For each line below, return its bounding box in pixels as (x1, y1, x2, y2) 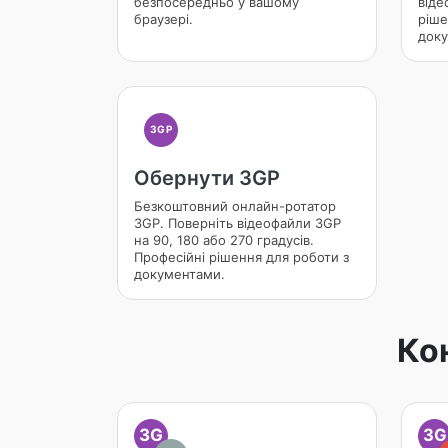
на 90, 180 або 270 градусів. (134, 232, 314, 248)
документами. (134, 266, 225, 282)
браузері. (134, 11, 193, 27)
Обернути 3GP (134, 166, 280, 190)
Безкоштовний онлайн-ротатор (134, 198, 336, 214)
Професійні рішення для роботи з (134, 249, 349, 265)
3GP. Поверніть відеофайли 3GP (134, 215, 341, 231)
